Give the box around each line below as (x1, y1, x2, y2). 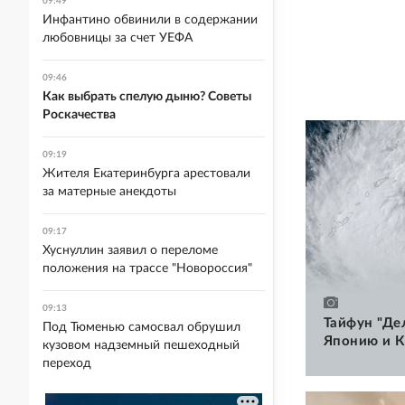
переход (42, 357, 91, 370)
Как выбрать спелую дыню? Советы (42, 90, 251, 103)
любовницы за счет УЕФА (42, 32, 193, 44)
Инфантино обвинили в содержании (42, 14, 258, 26)
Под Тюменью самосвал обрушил (42, 321, 240, 334)
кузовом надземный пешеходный (42, 339, 240, 352)
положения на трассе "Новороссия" (42, 262, 252, 275)
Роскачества (42, 108, 116, 121)
